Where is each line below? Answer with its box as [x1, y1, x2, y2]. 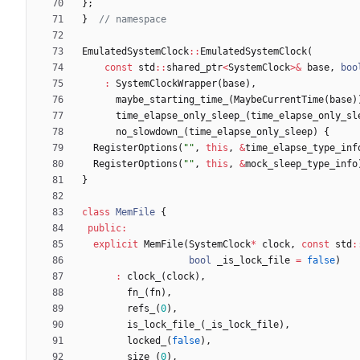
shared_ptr [166, 61, 223, 73]
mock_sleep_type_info [245, 157, 358, 170]
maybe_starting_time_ [116, 93, 228, 105]
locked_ [127, 334, 166, 346]
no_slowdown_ [116, 125, 183, 137]
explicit [93, 238, 138, 250]
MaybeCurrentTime [234, 93, 324, 105]
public [88, 222, 121, 234]
